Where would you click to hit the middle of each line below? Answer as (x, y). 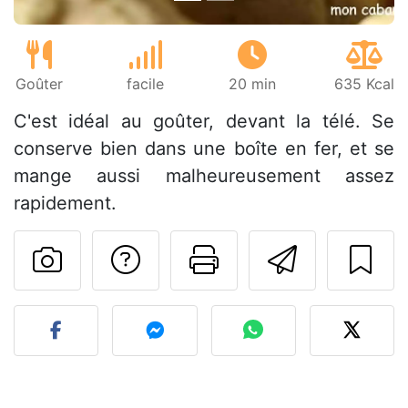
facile (146, 84)
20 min (253, 84)
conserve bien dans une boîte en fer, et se (204, 149)
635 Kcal (364, 84)
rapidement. (65, 204)
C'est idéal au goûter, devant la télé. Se (204, 122)
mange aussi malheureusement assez (204, 176)
